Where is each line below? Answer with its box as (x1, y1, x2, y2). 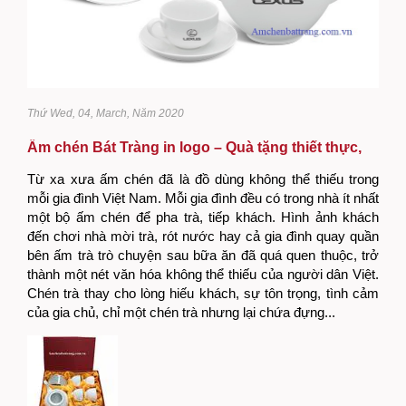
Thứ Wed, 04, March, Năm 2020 (27, 106, 184, 120)
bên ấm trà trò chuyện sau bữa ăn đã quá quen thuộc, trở (27, 246, 379, 263)
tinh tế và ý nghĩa (27, 155, 144, 171)
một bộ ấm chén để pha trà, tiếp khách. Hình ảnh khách (27, 208, 379, 225)
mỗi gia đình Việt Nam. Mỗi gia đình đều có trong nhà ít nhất (27, 189, 379, 206)
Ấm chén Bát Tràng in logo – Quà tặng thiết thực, (27, 139, 362, 155)
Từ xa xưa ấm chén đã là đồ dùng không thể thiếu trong (27, 170, 379, 187)
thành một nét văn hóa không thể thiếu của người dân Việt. (27, 266, 379, 282)
